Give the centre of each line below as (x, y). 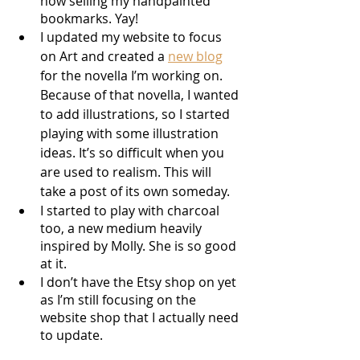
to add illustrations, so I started (137, 114)
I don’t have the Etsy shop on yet (140, 282)
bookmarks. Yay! (89, 18)
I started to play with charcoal (131, 210)
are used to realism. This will (127, 172)
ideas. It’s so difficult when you (134, 152)
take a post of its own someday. (135, 191)
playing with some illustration (131, 133)
